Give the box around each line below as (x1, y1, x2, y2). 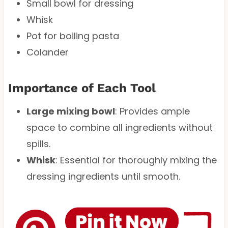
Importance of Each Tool (8, 80, 156, 95)
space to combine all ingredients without (26, 121, 213, 134)
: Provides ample (115, 104, 190, 118)
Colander (26, 45, 69, 59)
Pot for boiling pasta (26, 29, 119, 42)
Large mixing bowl (26, 104, 115, 118)
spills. (26, 137, 50, 150)
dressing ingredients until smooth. (26, 169, 180, 183)
